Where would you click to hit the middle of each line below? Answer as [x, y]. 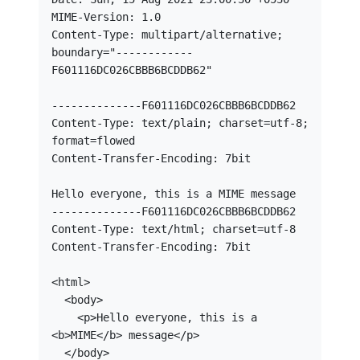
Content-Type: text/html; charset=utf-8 [174, 229]
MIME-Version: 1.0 [106, 17]
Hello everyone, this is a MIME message [174, 194]
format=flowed [93, 141]
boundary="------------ [122, 52]
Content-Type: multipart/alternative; [167, 35]
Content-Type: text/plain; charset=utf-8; [180, 123]
